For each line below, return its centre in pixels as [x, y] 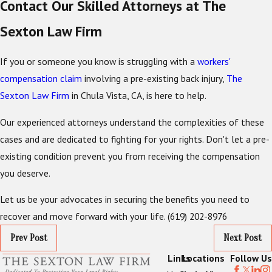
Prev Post [29, 238]
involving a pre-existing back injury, [154, 79]
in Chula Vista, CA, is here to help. [138, 96]
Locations [203, 258]
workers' [214, 62]
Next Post [243, 238]
